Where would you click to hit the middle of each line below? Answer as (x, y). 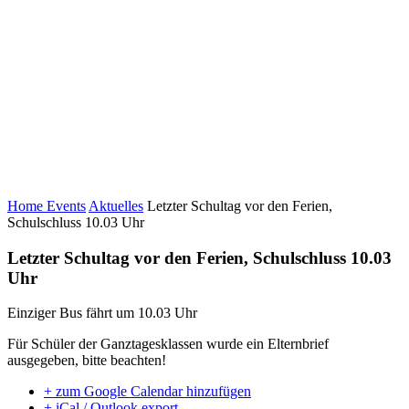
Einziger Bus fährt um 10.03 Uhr (102, 313)
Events (66, 205)
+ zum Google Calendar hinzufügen (147, 392)
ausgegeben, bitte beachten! (87, 361)
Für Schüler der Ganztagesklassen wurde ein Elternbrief (168, 344)
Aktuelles (116, 205)
